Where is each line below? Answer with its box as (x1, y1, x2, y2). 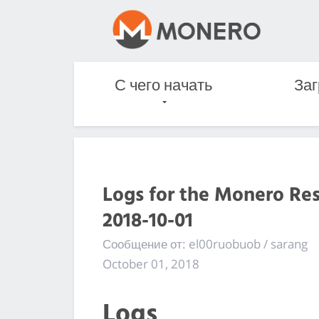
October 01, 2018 (103, 255, 199, 272)
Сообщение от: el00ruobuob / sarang (103, 235, 308, 252)
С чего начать (115, 73, 213, 99)
